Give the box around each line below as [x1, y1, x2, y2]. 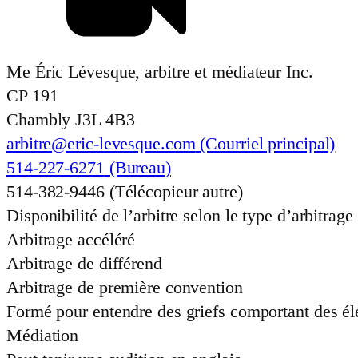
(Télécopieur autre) [104, 181, 243, 202]
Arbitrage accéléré [6, 229, 136, 250]
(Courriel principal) [195, 133, 336, 154]
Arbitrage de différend [6, 253, 162, 274]
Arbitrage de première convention [6, 277, 243, 298]
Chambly [6, 109, 71, 130]
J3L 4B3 [75, 109, 135, 130]
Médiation [6, 325, 79, 346]
